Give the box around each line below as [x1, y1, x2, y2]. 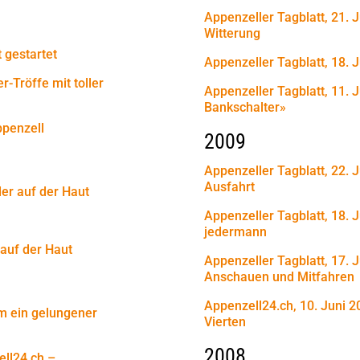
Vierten [203, 313, 246, 329]
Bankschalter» [203, 99, 286, 115]
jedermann [203, 223, 267, 239]
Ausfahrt [203, 178, 255, 194]
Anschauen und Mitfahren [203, 268, 354, 284]
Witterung [203, 25, 260, 41]
